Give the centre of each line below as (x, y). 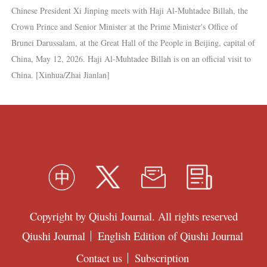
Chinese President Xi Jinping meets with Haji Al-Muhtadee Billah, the (129, 10)
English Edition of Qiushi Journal (171, 236)
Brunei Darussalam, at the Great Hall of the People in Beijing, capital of (133, 42)
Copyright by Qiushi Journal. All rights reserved (133, 216)
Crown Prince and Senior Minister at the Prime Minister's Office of (124, 26)
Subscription (162, 257)
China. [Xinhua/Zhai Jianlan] (60, 74)
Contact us (99, 257)
